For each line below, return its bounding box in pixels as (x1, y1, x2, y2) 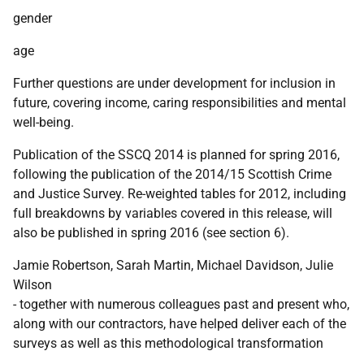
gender (13, 11, 52, 26)
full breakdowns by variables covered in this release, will (13, 206, 332, 221)
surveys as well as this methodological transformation (13, 336, 323, 351)
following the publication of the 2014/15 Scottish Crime (13, 167, 331, 182)
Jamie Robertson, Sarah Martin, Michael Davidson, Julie (13, 258, 333, 273)
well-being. (13, 115, 74, 130)
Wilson (13, 277, 52, 292)
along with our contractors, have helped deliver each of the (13, 316, 346, 331)
